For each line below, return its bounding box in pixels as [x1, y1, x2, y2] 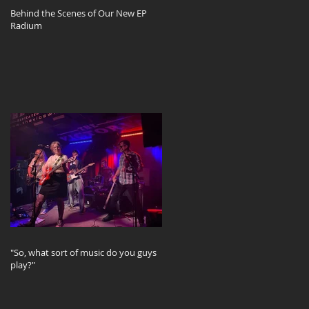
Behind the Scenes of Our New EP [10, 6, 147, 19]
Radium [10, 19, 42, 32]
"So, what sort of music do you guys [10, 246, 157, 259]
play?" [10, 258, 35, 271]
